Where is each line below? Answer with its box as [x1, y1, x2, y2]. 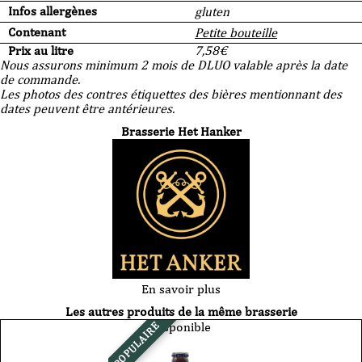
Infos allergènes [8, 3, 97, 19]
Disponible [151, 318, 211, 335]
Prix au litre [8, 43, 74, 59]
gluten [195, 4, 229, 20]
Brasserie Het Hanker [120, 124, 242, 140]
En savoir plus [141, 280, 221, 297]
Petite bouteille [195, 25, 277, 41]
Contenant [8, 24, 65, 40]
